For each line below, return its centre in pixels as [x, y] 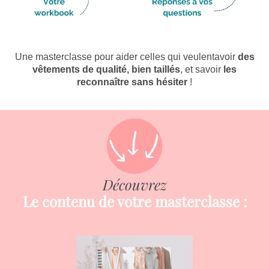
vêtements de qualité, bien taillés [106, 69]
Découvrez [134, 184]
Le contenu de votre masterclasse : [134, 201]
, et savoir [201, 69]
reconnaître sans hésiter [132, 82]
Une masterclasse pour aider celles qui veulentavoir [125, 57]
